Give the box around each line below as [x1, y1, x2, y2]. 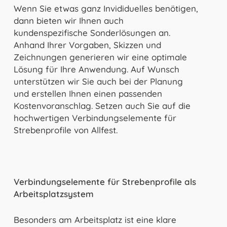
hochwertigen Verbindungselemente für [13, 112, 176, 123]
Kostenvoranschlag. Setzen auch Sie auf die [13, 100, 191, 111]
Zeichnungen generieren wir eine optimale [13, 51, 187, 62]
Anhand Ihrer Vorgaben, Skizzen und [13, 39, 161, 50]
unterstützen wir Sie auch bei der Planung [13, 75, 183, 87]
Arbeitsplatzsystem [13, 188, 94, 199]
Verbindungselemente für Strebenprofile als [13, 176, 196, 187]
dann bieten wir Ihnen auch [13, 15, 124, 26]
